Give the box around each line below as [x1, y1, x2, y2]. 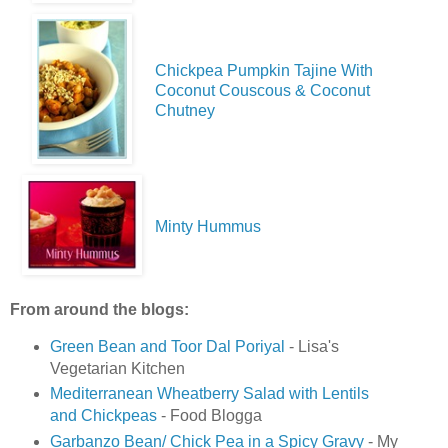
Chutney [155, 101, 215, 119]
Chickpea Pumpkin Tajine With [155, 61, 373, 79]
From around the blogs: [10, 300, 189, 318]
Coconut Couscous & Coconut [155, 81, 370, 99]
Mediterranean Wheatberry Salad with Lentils [49, 385, 369, 403]
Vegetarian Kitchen [49, 359, 185, 377]
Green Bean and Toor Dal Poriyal [49, 337, 285, 355]
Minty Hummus [155, 217, 261, 235]
